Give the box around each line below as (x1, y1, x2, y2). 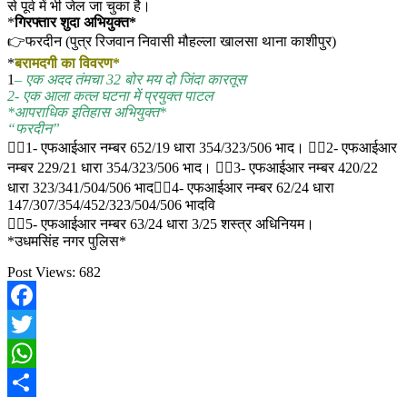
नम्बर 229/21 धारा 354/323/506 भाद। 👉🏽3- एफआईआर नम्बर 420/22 (7, 159, 378, 175)
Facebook (7, 315, 64, 332)
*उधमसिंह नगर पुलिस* (7, 233, 126, 249)
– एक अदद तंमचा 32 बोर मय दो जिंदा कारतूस (15, 71, 246, 87)
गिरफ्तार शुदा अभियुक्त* (15, 14, 136, 30)
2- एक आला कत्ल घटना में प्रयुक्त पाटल (7, 87, 213, 104)
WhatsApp (7, 373, 69, 390)
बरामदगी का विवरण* (15, 55, 120, 71)
